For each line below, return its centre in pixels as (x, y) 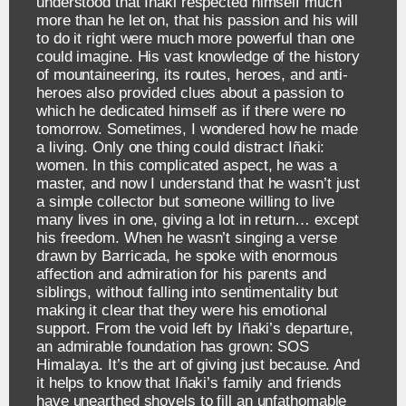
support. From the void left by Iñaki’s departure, (195, 329)
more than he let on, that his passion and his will (197, 21)
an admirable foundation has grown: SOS (173, 347)
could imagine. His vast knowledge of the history (198, 57)
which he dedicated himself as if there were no (191, 111)
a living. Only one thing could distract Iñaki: (181, 148)
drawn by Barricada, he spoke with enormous (187, 256)
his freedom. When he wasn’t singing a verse (187, 238)
